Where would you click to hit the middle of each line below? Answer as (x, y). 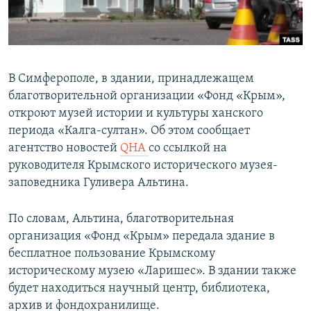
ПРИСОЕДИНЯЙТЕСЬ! (56, 11)
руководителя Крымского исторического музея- (143, 166)
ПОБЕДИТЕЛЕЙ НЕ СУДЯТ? (77, 13)
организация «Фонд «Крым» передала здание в (142, 237)
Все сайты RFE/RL (71, 106)
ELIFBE (38, 63)
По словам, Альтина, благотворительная (121, 219)
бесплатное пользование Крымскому (112, 254)
